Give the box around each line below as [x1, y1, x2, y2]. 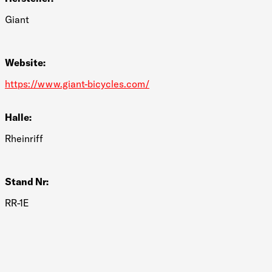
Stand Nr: [5, 175, 49, 188]
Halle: [5, 111, 32, 123]
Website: [5, 56, 46, 69]
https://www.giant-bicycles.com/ [5, 78, 149, 90]
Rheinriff [5, 132, 42, 144]
